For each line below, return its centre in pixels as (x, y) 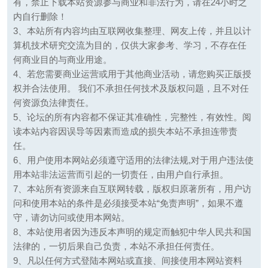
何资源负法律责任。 (53, 103)
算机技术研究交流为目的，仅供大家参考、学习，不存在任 (130, 45)
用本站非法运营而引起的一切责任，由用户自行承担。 (121, 175)
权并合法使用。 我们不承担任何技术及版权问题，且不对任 (131, 89)
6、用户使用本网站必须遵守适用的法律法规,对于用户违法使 (133, 160)
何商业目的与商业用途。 (62, 60)
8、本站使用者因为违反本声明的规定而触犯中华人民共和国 (132, 232)
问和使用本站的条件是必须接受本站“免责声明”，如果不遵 (128, 203)
